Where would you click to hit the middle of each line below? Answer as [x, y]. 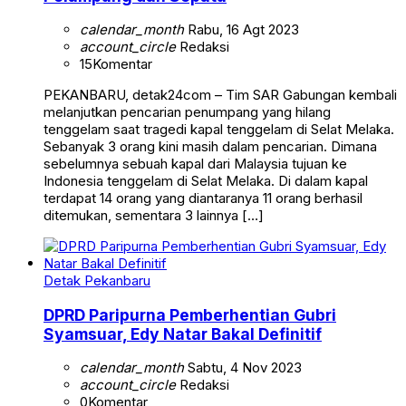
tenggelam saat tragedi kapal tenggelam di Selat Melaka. [219, 130]
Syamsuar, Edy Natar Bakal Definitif [183, 333]
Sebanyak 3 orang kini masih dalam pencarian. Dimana [210, 147]
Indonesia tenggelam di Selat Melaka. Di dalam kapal [206, 181]
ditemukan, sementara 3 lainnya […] [154, 216]
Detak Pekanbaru [97, 281]
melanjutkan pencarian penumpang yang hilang [187, 112]
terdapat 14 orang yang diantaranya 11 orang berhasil [203, 198]
